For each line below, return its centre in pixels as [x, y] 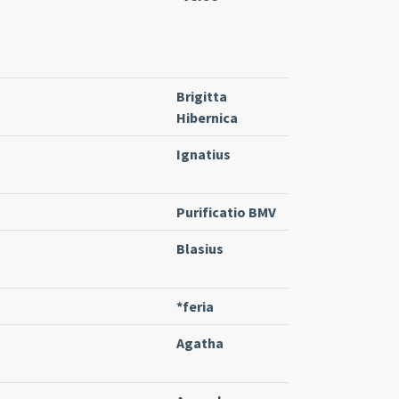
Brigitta [202, 96]
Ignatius [204, 154]
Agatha [200, 342]
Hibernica [207, 117]
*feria [195, 306]
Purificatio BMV [226, 212]
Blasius [200, 248]
